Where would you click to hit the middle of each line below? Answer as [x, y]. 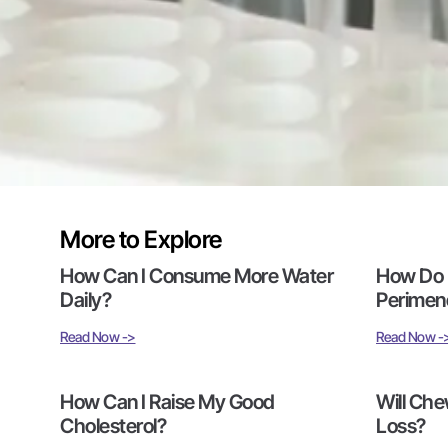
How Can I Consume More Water [196, 275]
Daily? [85, 299]
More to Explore [141, 239]
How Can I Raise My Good [167, 401]
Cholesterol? [113, 425]
